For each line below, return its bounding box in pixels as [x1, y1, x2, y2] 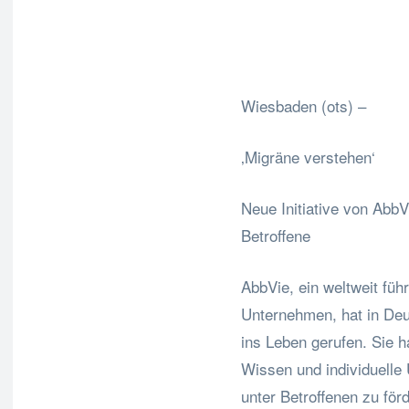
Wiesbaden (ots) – [241, 93, 366, 117]
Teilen [284, 39, 319, 54]
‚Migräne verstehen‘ [241, 144, 375, 168]
